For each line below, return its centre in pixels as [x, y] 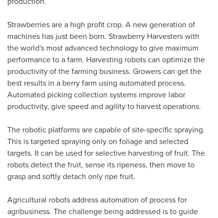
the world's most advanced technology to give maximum [103, 48]
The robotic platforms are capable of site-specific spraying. [106, 130]
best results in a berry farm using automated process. [97, 83]
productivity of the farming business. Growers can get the [104, 72]
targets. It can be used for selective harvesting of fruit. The [106, 153]
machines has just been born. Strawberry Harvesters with [103, 36]
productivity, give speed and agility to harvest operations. [104, 107]
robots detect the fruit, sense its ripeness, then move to [101, 165]
